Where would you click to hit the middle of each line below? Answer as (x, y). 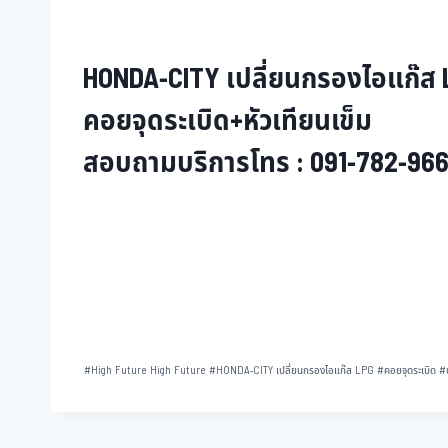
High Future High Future (148, 370)
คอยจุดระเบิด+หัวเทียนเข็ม (227, 121)
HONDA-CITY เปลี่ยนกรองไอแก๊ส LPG (295, 370)
